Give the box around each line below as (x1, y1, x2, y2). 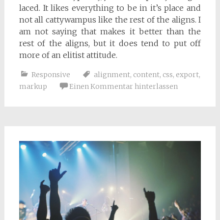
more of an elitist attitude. (19, 50, 117, 60)
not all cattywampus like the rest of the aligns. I (19, 15, 201, 25)
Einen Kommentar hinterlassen (69, 82, 178, 91)
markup (19, 82, 47, 91)
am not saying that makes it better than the (19, 27, 201, 37)
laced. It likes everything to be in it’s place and (19, 3, 201, 13)
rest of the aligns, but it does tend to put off (19, 38, 201, 49)
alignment (93, 70, 130, 80)
